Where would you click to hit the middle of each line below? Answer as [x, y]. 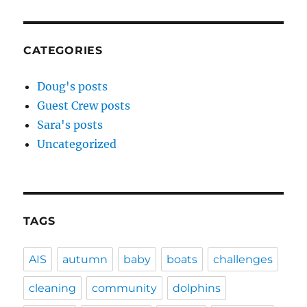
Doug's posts [73, 87]
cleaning [53, 288]
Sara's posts [70, 125]
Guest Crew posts [84, 106]
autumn [85, 260]
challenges [243, 260]
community [125, 288]
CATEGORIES [63, 51]
